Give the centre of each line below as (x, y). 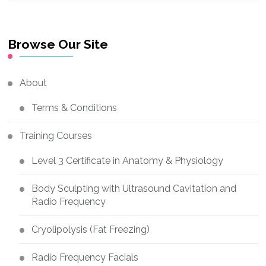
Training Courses (56, 135)
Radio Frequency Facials (85, 257)
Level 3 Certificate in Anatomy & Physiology (128, 160)
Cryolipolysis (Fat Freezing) (91, 229)
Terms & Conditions (75, 107)
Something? (35, 10)
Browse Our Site (58, 44)
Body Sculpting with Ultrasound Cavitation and (134, 188)
